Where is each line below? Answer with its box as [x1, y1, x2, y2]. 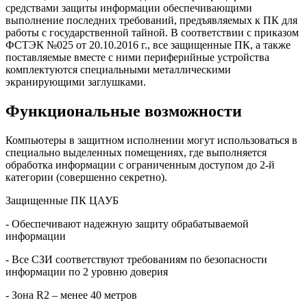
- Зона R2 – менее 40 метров [5, 289, 137, 302]
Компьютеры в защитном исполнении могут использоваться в [5, 134, 297, 147]
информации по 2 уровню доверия [5, 266, 168, 278]
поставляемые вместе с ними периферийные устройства [5, 51, 269, 64]
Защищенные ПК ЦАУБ [5, 195, 119, 207]
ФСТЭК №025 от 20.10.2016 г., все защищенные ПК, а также [5, 39, 291, 51]
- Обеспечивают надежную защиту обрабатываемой [5, 218, 249, 230]
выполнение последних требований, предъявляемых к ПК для [5, 14, 297, 27]
